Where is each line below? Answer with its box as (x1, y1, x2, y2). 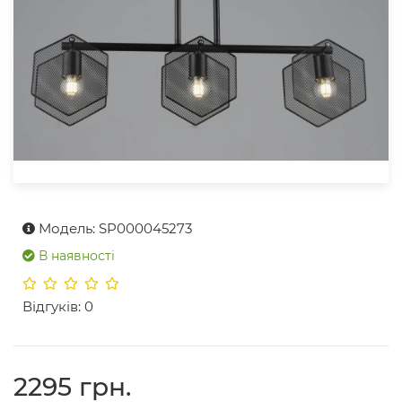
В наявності (39, 248, 115, 265)
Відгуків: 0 (22, 298, 93, 316)
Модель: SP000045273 (39, 220, 192, 238)
